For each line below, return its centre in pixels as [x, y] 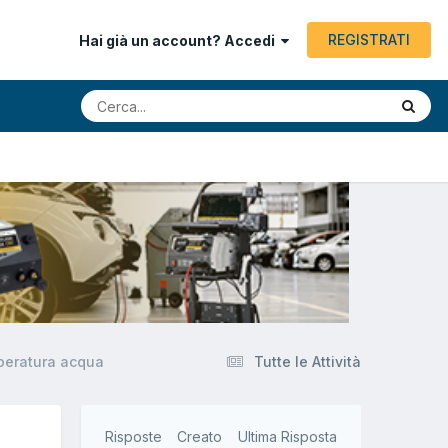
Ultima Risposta [288, 437]
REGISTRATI [369, 39]
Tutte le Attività [307, 362]
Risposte [133, 437]
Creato [200, 437]
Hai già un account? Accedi [180, 41]
